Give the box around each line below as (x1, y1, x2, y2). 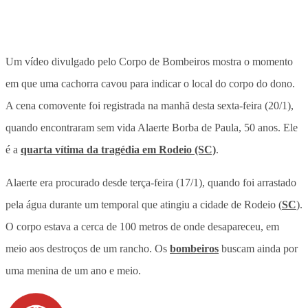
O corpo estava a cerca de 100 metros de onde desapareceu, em (5, 220, 279, 232)
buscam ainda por (219, 242, 298, 254)
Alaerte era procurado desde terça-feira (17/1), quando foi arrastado (5, 176, 296, 188)
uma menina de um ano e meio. (5, 264, 141, 276)
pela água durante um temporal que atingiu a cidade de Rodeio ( (5, 198, 282, 210)
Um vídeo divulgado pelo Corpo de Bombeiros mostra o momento (5, 55, 293, 67)
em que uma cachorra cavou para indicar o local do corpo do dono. (5, 77, 295, 89)
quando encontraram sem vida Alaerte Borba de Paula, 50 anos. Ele (5, 121, 298, 133)
